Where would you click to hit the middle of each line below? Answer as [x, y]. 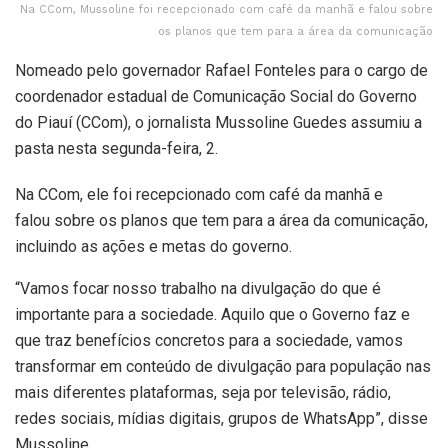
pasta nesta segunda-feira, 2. [116, 149]
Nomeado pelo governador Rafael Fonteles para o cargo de [221, 71]
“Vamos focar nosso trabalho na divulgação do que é [198, 289]
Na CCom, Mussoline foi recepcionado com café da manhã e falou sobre [226, 10]
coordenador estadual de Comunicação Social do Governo [216, 97]
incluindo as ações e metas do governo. [153, 247]
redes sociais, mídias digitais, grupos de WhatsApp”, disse [221, 419]
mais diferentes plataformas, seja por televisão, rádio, [203, 393]
